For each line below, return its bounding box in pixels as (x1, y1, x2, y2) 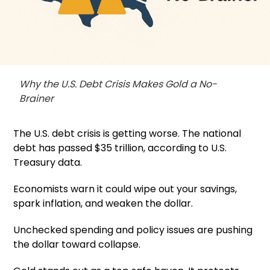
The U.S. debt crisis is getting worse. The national (13, 126, 242, 140)
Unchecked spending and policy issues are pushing (13, 222, 253, 237)
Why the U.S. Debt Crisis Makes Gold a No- (19, 77, 218, 91)
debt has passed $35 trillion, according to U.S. (13, 140, 227, 155)
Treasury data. (13, 155, 83, 169)
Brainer (19, 91, 54, 105)
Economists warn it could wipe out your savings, (13, 181, 237, 196)
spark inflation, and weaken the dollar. (13, 196, 193, 210)
